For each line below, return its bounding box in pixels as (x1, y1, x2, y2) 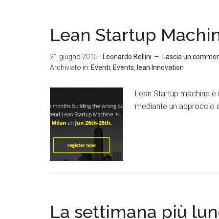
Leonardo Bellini (103, 53, 152, 61)
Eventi (91, 64, 110, 71)
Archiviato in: (50, 64, 91, 71)
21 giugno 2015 (50, 53, 98, 61)
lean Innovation (137, 64, 184, 71)
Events (113, 64, 134, 71)
